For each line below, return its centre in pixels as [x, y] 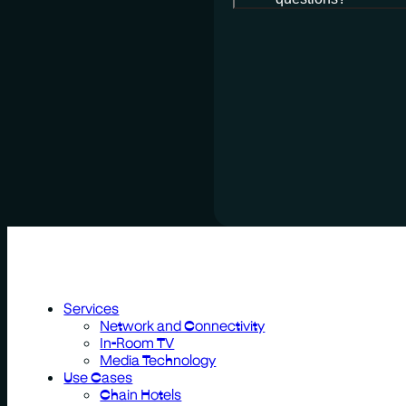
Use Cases [98, 376]
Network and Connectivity [183, 324]
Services [92, 307]
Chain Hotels [141, 393]
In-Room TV [137, 342]
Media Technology [158, 359]
